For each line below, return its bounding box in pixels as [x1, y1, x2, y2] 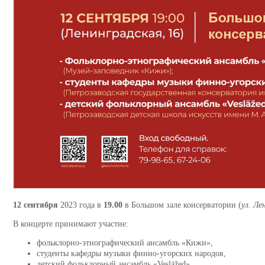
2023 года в [58, 200, 104, 209]
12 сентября [13, 200, 58, 209]
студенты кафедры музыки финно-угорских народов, [37, 248, 226, 258]
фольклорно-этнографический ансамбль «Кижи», [37, 238, 213, 247]
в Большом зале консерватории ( [122, 200, 241, 209]
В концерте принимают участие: [13, 219, 128, 228]
